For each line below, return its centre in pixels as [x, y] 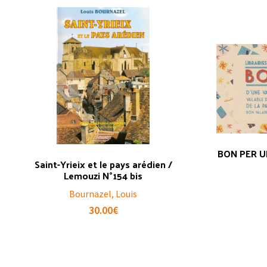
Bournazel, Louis [103, 193]
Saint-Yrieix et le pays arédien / [103, 164]
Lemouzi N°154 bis [103, 175]
